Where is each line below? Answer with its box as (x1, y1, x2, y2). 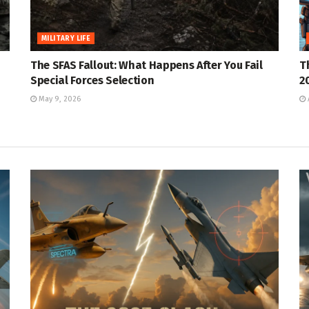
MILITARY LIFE (41, 34, 91, 43)
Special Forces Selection (30, 73, 154, 87)
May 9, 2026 (37, 94, 81, 103)
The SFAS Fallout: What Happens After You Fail (30, 58, 263, 72)
